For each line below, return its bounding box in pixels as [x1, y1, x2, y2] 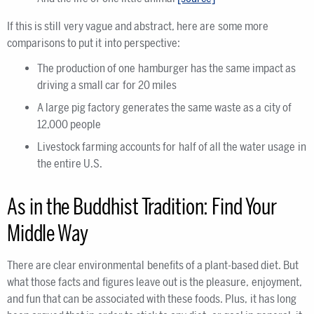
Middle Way [7, 220, 88, 247]
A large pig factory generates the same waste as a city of [37, 101, 292, 114]
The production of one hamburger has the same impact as [37, 62, 296, 75]
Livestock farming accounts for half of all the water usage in [37, 140, 306, 153]
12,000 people [37, 118, 102, 131]
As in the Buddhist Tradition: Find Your [7, 193, 277, 220]
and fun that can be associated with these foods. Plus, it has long [7, 292, 296, 306]
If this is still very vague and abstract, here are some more [7, 20, 268, 33]
